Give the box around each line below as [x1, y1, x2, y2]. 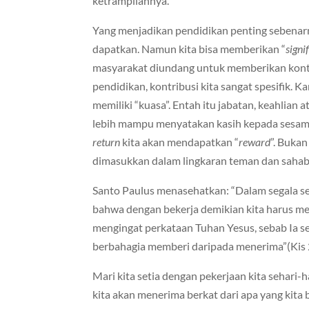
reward [239, 135, 271, 149]
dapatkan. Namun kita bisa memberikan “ [92, 42, 286, 56]
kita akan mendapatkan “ [120, 135, 239, 149]
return [92, 135, 121, 149]
